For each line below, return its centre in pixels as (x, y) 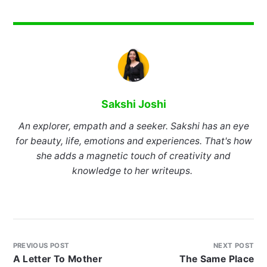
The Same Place (217, 259)
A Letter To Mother (58, 259)
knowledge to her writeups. (133, 171)
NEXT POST (234, 246)
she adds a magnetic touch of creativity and (133, 156)
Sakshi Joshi (133, 104)
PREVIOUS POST (41, 246)
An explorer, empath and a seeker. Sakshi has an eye (133, 126)
